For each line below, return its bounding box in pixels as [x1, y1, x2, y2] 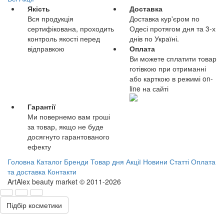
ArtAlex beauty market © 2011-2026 [7, 176, 121, 186]
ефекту [27, 141, 51, 151]
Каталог [36, 156, 62, 166]
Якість [27, 3, 50, 13]
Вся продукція [27, 13, 73, 23]
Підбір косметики [6, 199, 62, 210]
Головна [7, 156, 34, 166]
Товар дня [90, 156, 124, 166]
